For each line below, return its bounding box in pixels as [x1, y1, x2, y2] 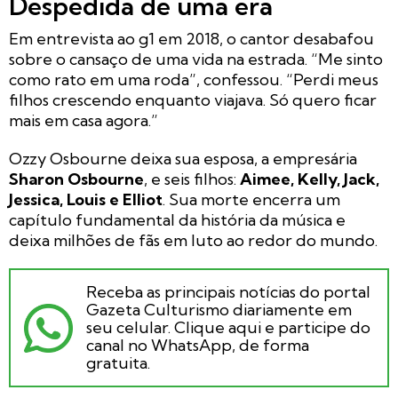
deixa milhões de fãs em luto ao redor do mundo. [9, 230, 378, 251]
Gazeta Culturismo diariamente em [86, 299, 352, 321]
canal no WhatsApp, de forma [86, 335, 309, 356]
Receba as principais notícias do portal [86, 282, 370, 303]
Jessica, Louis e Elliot [9, 189, 163, 211]
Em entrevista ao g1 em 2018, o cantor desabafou [9, 28, 374, 50]
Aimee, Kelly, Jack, [240, 169, 379, 190]
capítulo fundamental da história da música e [9, 210, 346, 231]
